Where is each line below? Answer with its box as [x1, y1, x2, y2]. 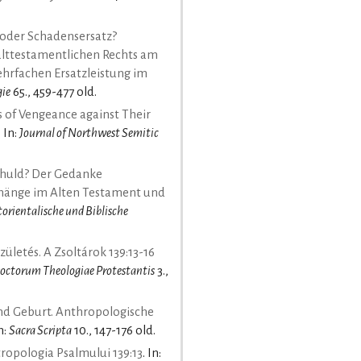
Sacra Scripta [9, 323, 72, 337]
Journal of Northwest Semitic [19, 126, 159, 139]
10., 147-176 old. [72, 323, 156, 337]
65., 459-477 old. [10, 85, 97, 98]
